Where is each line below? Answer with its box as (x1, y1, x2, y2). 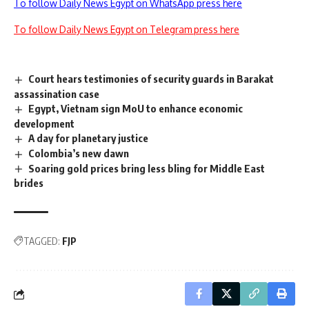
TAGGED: (23, 235, 60, 248)
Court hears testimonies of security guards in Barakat (28, 72, 275, 85)
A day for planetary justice (28, 131, 149, 144)
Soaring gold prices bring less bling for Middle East (28, 161, 266, 175)
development (14, 117, 74, 130)
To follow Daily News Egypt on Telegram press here (14, 23, 239, 35)
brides (14, 177, 43, 190)
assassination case (14, 87, 99, 100)
